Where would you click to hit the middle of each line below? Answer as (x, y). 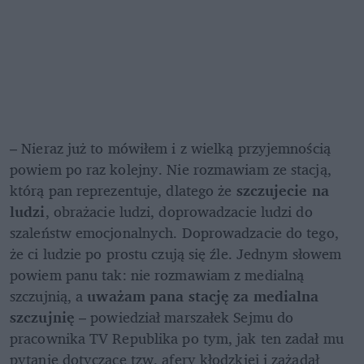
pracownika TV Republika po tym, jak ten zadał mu (177, 338)
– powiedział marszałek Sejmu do (184, 316)
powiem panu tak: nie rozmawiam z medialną (157, 274)
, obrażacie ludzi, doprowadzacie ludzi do (179, 211)
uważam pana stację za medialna (203, 295)
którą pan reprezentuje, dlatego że (123, 190)
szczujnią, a (49, 295)
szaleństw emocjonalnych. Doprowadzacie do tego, (174, 232)
